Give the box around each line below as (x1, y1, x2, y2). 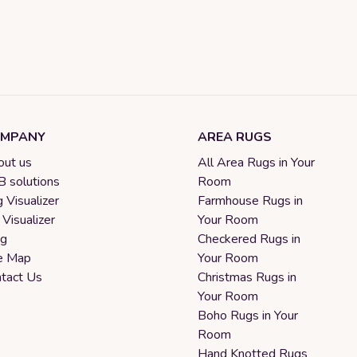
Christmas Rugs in (198, 268, 296, 286)
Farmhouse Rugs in (198, 191, 303, 210)
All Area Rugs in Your (198, 153, 315, 171)
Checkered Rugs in (198, 229, 300, 248)
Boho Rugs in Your (198, 306, 298, 324)
